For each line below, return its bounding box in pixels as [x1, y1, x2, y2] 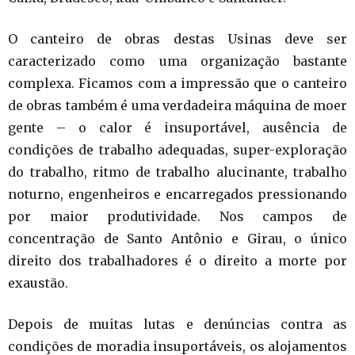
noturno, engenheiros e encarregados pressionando [8, 185, 347, 202]
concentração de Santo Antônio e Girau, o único [8, 230, 347, 246]
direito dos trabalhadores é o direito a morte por [8, 252, 347, 269]
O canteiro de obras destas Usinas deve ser [8, 30, 347, 47]
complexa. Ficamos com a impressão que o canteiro [8, 74, 347, 91]
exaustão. [8, 274, 68, 291]
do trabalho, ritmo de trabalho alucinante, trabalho [8, 163, 347, 180]
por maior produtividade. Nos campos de [8, 208, 347, 224]
